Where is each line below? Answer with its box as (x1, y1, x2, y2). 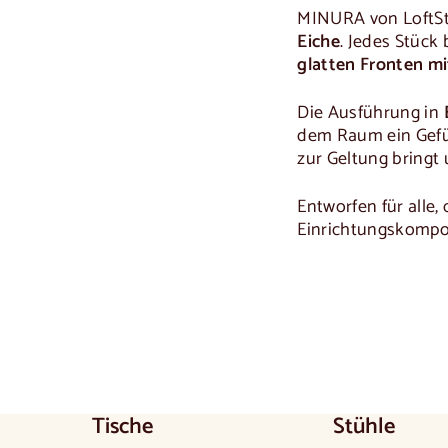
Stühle (333, 408, 396, 446)
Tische (91, 408, 153, 446)
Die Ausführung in (297, 98, 444, 129)
